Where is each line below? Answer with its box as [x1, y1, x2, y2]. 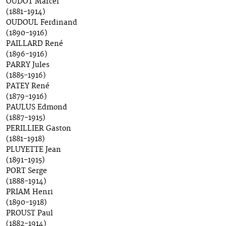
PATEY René [6, 82, 49, 91]
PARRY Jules [6, 61, 49, 70]
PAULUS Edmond [6, 103, 67, 112]
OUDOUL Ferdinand [6, 18, 77, 28]
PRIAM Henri [6, 188, 53, 197]
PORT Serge [6, 166, 47, 176]
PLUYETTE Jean [6, 145, 61, 155]
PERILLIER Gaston [6, 124, 71, 134]
